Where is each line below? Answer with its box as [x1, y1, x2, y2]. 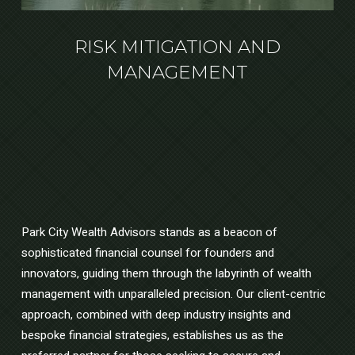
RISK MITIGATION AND [74, 36, 281, 59]
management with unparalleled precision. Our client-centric [21, 285, 326, 303]
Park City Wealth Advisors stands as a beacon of [21, 223, 277, 242]
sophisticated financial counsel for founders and [21, 244, 274, 262]
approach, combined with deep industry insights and [21, 306, 291, 324]
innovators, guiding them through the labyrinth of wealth [21, 265, 311, 283]
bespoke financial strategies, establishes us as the [21, 326, 284, 345]
